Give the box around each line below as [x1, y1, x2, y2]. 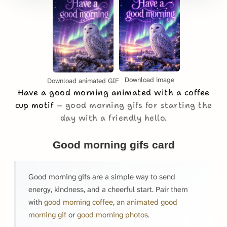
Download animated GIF [47, 76, 119, 85]
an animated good [117, 197, 177, 207]
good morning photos [77, 209, 148, 220]
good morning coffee [44, 197, 113, 207]
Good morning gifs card [52, 138, 175, 150]
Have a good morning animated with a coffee [17, 87, 210, 98]
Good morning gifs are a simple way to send [28, 171, 175, 182]
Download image [125, 75, 174, 85]
